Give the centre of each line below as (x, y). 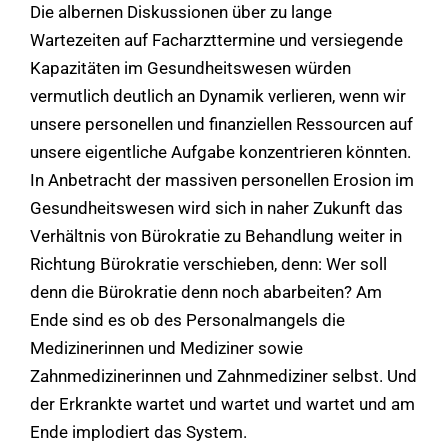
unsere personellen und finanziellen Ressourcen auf (221, 123)
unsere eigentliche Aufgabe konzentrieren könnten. (220, 151)
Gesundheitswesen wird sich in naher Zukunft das (216, 207)
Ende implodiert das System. (138, 431)
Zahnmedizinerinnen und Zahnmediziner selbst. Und (223, 375)
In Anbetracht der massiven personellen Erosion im (222, 179)
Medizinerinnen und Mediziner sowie (166, 347)
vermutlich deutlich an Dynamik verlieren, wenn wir (218, 95)
